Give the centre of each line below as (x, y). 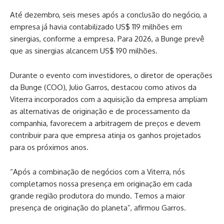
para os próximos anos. (49, 147)
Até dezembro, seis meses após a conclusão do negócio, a (108, 14)
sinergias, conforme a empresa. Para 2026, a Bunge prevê (107, 38)
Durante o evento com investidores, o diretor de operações (111, 75)
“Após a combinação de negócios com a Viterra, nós (97, 171)
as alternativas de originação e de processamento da (100, 111)
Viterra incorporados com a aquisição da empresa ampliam (109, 99)
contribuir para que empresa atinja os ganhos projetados (105, 135)
